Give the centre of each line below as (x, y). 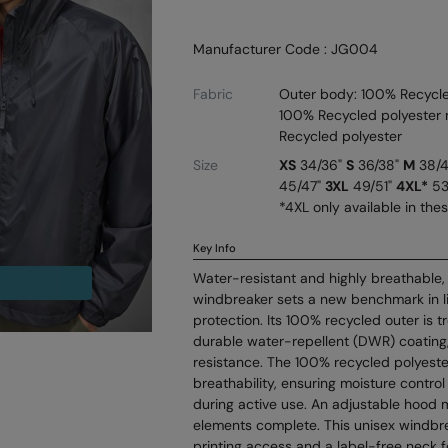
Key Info (215, 247)
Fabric (213, 93)
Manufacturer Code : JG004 (286, 48)
